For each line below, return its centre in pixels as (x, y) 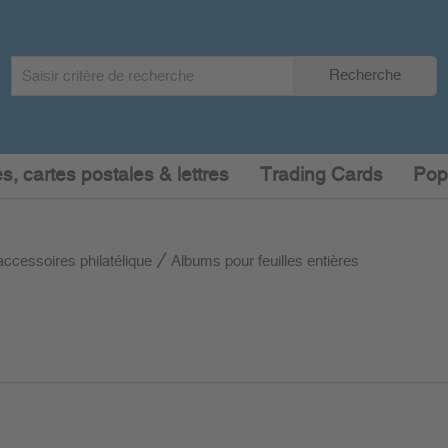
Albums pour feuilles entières (265, 261)
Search (32, 65)
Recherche (364, 75)
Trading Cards (321, 175)
